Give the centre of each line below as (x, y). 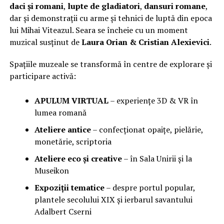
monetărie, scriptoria (73, 141)
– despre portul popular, (149, 187)
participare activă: (42, 76)
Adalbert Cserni (63, 211)
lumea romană (60, 112)
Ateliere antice (62, 129)
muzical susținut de (45, 42)
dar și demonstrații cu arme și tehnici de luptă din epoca (110, 18)
